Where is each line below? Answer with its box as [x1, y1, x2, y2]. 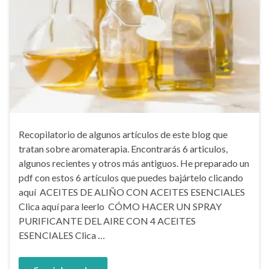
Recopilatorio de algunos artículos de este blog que [19, 128, 228, 140]
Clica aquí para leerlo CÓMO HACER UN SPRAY [19, 200, 222, 212]
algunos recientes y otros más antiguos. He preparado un [19, 157, 249, 169]
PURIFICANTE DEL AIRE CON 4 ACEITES [19, 214, 196, 226]
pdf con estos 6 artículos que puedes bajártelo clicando [19, 171, 243, 183]
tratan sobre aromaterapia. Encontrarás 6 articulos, [19, 142, 228, 154]
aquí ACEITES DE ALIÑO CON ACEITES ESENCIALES [19, 186, 245, 198]
